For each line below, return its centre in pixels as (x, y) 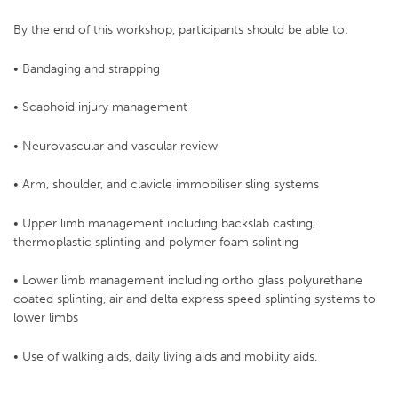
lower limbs (46, 318)
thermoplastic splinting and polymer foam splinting (156, 241)
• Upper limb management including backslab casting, (164, 223)
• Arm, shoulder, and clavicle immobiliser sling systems (166, 184)
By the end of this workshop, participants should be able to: (181, 30)
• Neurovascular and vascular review (115, 145)
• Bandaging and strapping (87, 68)
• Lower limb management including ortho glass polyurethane (188, 280)
